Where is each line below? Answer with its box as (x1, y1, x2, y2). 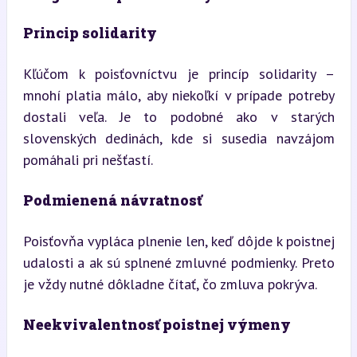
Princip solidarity (22, 23, 157, 42)
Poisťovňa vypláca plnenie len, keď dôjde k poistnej (22, 232, 335, 250)
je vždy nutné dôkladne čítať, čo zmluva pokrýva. (22, 275, 317, 293)
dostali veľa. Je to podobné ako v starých (22, 108, 335, 126)
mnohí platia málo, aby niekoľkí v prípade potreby (22, 86, 335, 104)
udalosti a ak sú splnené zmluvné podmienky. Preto (22, 253, 335, 272)
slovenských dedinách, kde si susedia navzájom (22, 129, 335, 147)
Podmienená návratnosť (22, 190, 202, 210)
